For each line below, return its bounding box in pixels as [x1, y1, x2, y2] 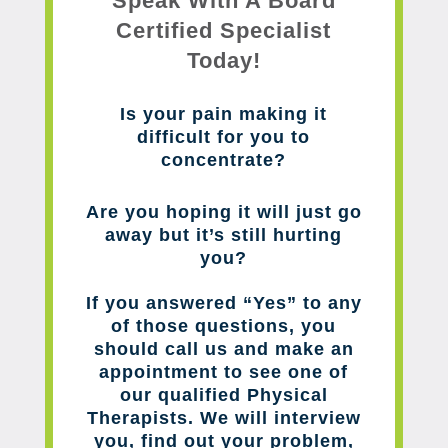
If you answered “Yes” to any [85, 292, 362, 313]
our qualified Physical [119, 384, 328, 405]
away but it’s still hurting [105, 224, 343, 245]
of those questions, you [111, 315, 337, 336]
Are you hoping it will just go [85, 201, 362, 222]
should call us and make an [93, 338, 354, 359]
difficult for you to [137, 126, 311, 147]
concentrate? [161, 149, 287, 170]
